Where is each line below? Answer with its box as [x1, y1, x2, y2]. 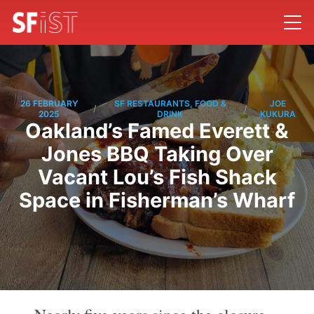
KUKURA [260, 109, 296, 120]
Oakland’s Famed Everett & [25, 118, 289, 144]
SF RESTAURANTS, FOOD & [114, 98, 226, 109]
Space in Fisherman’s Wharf [19, 188, 295, 213]
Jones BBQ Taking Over [41, 142, 273, 167]
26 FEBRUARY [20, 98, 78, 109]
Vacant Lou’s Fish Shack [37, 165, 277, 190]
